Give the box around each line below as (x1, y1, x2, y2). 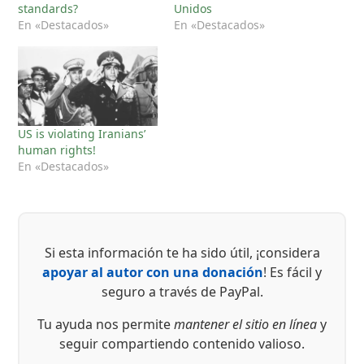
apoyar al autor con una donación (42, 263, 263, 282)
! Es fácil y (263, 263, 322, 282)
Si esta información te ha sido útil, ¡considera (44, 244, 320, 262)
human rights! (18, 142, 97, 158)
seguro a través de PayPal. (101, 283, 263, 301)
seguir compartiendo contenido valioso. (59, 335, 305, 353)
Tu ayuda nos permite (37, 315, 174, 334)
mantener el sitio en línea (174, 315, 317, 334)
